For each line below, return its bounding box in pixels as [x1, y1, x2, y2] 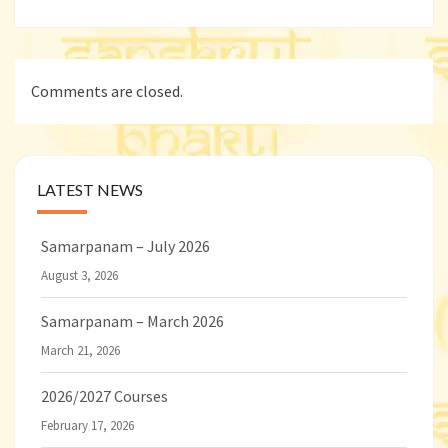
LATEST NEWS [37, 180, 143, 200]
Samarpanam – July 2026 [41, 236, 210, 257]
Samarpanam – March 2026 [41, 311, 224, 332]
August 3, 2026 [41, 267, 118, 285]
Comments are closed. [31, 81, 183, 102]
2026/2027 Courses [41, 386, 168, 407]
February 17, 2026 [41, 417, 134, 435]
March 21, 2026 [41, 342, 120, 360]
